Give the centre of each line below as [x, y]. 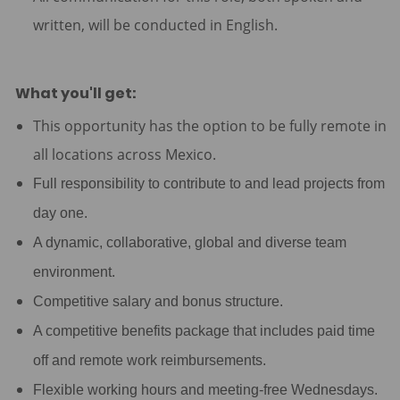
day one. [60, 213]
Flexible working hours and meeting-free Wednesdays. [205, 390]
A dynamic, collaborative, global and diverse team [189, 243]
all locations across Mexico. [124, 155]
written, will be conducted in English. [155, 25]
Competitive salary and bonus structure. [158, 302]
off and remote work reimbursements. [149, 361]
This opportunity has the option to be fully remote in [209, 126]
